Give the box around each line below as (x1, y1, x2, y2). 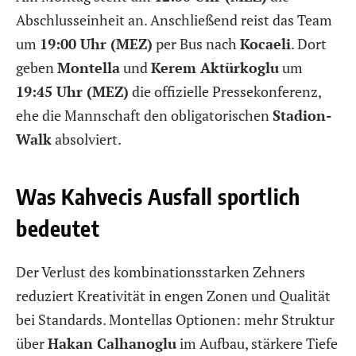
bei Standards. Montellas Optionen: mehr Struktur (16, 309, 335, 329)
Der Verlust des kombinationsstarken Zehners (16, 261, 305, 281)
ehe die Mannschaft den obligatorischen (16, 106, 273, 126)
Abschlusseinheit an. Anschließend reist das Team (16, 10, 332, 30)
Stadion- (273, 106, 331, 126)
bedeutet (16, 214, 100, 242)
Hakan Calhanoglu (48, 333, 176, 353)
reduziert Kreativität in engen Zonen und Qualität (16, 285, 331, 305)
